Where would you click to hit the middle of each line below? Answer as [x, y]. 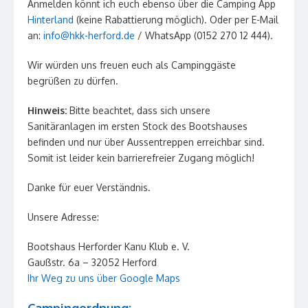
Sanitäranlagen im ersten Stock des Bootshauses [137, 126]
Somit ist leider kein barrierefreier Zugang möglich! [141, 158]
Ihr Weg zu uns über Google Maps [104, 278]
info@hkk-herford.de [89, 36]
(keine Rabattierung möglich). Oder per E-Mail [176, 20]
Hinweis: [48, 111]
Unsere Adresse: [63, 217]
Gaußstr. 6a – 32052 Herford [92, 263]
